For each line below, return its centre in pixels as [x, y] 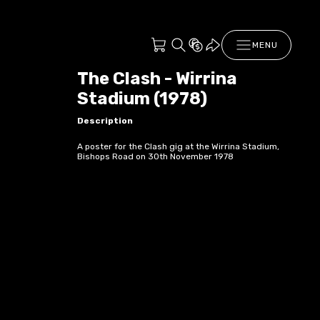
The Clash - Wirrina [157, 79]
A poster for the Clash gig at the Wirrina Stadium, [178, 146]
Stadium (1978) [142, 99]
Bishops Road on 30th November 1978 [155, 156]
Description [105, 120]
